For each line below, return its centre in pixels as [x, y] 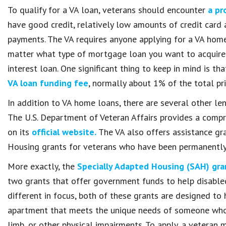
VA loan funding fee [48, 83]
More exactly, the [42, 166]
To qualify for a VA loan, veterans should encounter [108, 10]
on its [20, 132]
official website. [64, 132]
